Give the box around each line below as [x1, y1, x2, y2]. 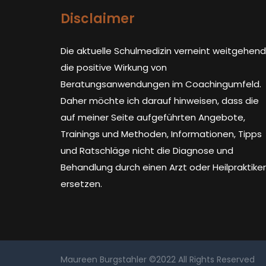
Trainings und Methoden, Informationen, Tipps [61, 128, 262, 140]
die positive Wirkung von [61, 61, 167, 74]
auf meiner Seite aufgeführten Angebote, [61, 111, 245, 123]
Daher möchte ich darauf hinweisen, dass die [61, 94, 259, 107]
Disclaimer [61, 9, 135, 28]
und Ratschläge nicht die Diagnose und [61, 144, 233, 157]
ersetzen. [61, 178, 102, 190]
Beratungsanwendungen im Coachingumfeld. [61, 78, 261, 90]
